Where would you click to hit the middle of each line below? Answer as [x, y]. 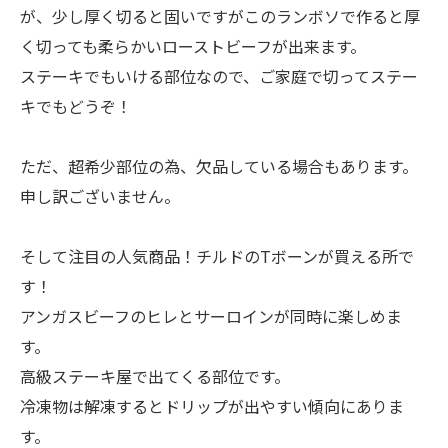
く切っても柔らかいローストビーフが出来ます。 [193, 46]
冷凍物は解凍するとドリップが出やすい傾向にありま [212, 406]
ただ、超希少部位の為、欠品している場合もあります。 [219, 166]
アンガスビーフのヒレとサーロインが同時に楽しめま [211, 316]
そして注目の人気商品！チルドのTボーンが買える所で [217, 256]
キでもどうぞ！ [76, 106]
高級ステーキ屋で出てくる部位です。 [155, 376]
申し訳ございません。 [100, 196]
